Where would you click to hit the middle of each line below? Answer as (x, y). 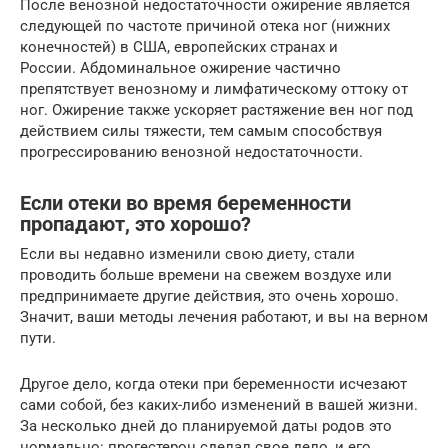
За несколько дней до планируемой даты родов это (206, 426)
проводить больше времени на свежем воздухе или (206, 275)
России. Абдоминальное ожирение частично (180, 68)
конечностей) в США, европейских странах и (179, 47)
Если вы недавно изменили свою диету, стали (187, 254)
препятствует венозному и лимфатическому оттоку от (214, 89)
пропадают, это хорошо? (135, 224)
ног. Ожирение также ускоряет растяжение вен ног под (216, 110)
